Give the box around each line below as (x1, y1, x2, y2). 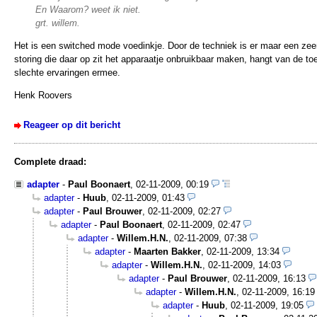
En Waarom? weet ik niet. (35, 4, 141, 16)
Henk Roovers (14, 90, 72, 101)
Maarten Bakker (134, 246, 201, 258)
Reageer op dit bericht (23, 120, 120, 131)
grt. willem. (35, 18, 80, 29)
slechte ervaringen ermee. (14, 67, 120, 79)
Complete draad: (14, 156, 86, 168)
